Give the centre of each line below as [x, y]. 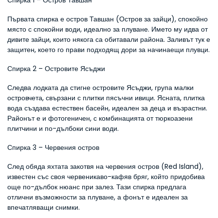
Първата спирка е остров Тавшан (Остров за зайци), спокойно [108, 19]
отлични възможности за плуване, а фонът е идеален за [98, 197]
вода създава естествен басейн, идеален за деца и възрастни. [107, 108]
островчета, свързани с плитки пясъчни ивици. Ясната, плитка [106, 98]
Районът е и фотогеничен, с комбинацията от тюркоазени [100, 118]
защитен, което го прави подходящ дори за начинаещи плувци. [109, 50]
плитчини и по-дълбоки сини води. [63, 128]
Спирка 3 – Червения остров [53, 147]
